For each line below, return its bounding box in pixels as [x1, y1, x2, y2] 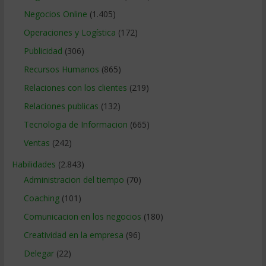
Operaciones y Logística [23, 27, 116, 39]
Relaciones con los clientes [23, 82, 127, 94]
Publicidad [23, 45, 62, 57]
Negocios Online [23, 8, 87, 20]
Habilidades [11, 159, 56, 170]
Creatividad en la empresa [23, 229, 123, 241]
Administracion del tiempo [23, 174, 124, 186]
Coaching [23, 192, 59, 204]
